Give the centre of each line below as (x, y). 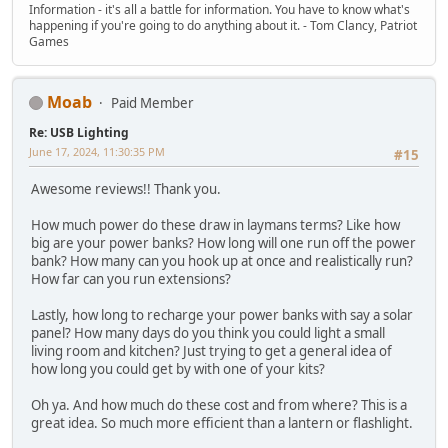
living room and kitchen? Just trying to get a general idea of (211, 351)
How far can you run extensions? (131, 279)
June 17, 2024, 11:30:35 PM (97, 151)
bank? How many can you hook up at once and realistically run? (222, 261)
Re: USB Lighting (79, 132)
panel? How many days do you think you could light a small (208, 333)
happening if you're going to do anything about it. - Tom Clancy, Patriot (223, 25)
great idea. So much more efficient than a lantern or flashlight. (222, 423)
